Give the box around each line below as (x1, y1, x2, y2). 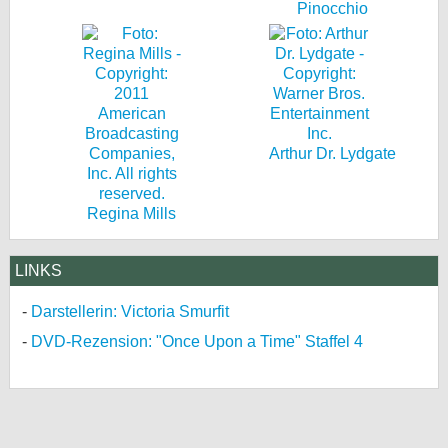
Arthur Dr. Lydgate (269, 145, 396, 162)
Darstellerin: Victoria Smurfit (31, 303, 229, 320)
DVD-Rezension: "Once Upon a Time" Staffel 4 (31, 333, 363, 350)
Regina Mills (87, 205, 176, 222)
